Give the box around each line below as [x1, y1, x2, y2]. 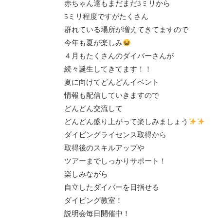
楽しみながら [64, 170, 108, 178]
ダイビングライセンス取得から [64, 131, 166, 139]
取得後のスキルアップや [64, 144, 145, 152]
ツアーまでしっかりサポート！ [64, 157, 166, 165]
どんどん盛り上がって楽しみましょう [64, 118, 188, 126]
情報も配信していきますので [64, 91, 159, 99]
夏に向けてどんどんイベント [64, 78, 159, 86]
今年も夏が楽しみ [64, 39, 123, 47]
